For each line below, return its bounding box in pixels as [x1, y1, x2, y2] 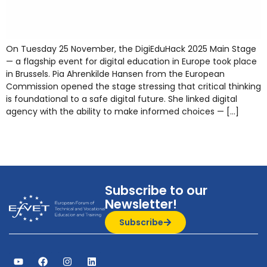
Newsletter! [105, 195, 178, 213]
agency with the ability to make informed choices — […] [6, 105, 239, 117]
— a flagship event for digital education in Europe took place [6, 55, 257, 67]
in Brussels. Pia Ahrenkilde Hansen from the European [6, 67, 225, 80]
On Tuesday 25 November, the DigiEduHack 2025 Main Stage [6, 42, 256, 55]
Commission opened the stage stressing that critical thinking [6, 80, 261, 92]
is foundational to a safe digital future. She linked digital [6, 92, 237, 105]
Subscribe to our [105, 181, 208, 199]
